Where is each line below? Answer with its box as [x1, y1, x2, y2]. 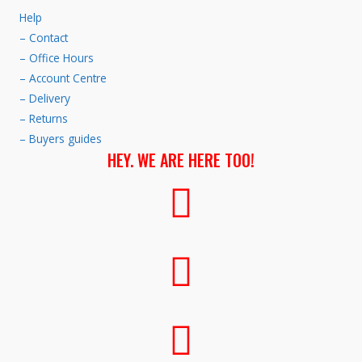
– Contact [19, 30, 68, 46]
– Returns [19, 111, 68, 127]
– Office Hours [19, 50, 94, 66]
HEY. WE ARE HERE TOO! [107, 148, 255, 173]
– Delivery [19, 90, 70, 107]
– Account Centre [19, 70, 107, 86]
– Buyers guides [19, 131, 102, 147]
